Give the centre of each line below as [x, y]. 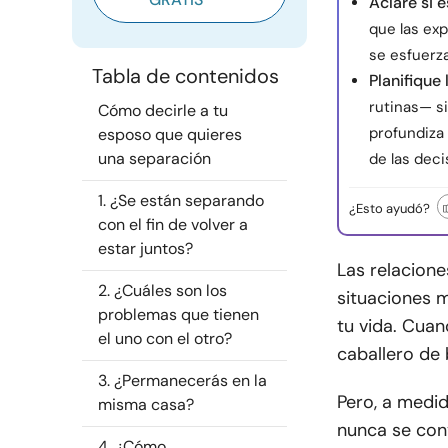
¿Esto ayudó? [389, 208]
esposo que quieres [170, 134]
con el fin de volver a [173, 224]
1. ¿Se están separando [181, 200]
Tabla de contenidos [185, 76]
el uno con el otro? [165, 338]
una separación [154, 158]
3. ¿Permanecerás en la [182, 380]
